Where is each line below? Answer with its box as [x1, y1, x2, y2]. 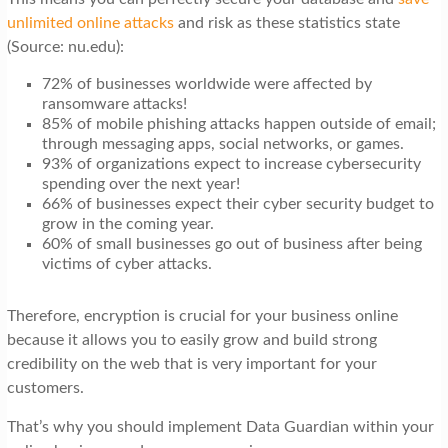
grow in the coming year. [41, 216, 214, 233]
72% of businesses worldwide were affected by [41, 76, 372, 93]
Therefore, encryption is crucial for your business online [6, 308, 398, 325]
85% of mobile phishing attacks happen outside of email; [41, 116, 436, 133]
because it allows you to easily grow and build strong [6, 332, 377, 349]
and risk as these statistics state [173, 15, 400, 32]
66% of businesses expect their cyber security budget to [41, 196, 434, 213]
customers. [6, 380, 84, 397]
